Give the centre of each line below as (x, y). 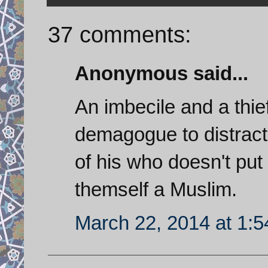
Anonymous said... (162, 73)
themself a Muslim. (156, 189)
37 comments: (120, 34)
